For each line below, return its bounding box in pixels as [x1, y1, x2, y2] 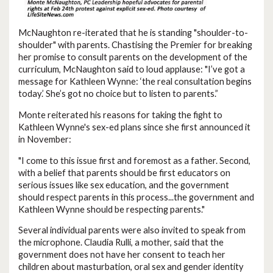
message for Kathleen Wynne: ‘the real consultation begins [18, 76, 252, 87]
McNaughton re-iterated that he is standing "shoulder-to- [18, 27, 248, 38]
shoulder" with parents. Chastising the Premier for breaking [18, 40, 252, 51]
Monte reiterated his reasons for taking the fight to [18, 109, 222, 120]
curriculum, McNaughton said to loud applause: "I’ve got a [18, 64, 245, 75]
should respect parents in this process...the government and [18, 191, 254, 202]
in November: [18, 133, 71, 144]
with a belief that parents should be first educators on [18, 167, 230, 178]
